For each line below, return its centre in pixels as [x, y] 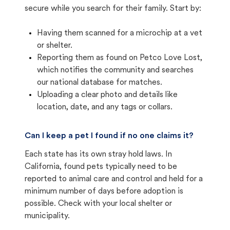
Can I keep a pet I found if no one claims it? [109, 136]
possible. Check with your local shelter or [98, 204]
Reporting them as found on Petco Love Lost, [120, 58]
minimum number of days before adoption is [104, 191]
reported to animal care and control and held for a [114, 179]
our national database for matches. [100, 83]
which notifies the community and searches [115, 70]
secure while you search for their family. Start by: [113, 9]
